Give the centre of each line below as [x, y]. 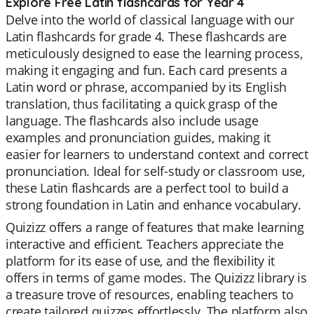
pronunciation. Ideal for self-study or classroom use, [155, 171]
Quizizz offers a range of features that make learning [155, 227]
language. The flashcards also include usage [132, 121]
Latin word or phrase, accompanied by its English [146, 87]
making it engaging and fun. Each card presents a [147, 70]
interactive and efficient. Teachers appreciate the [145, 244]
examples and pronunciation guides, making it [138, 137]
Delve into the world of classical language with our [150, 20]
